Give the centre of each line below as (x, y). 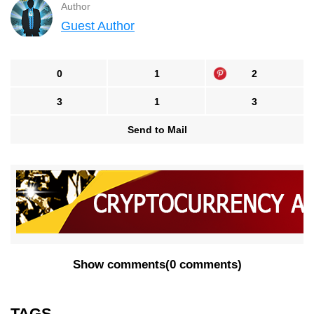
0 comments (203, 265)
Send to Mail (157, 130)
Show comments (119, 265)
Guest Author (98, 26)
